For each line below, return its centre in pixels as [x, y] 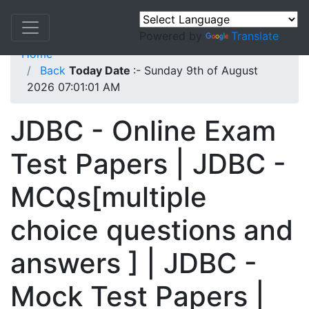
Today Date [101, 70]
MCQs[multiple [109, 197]
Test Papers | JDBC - [148, 164]
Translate [255, 36]
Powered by [172, 36]
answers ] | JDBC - [134, 263]
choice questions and [152, 230]
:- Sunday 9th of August [196, 70]
